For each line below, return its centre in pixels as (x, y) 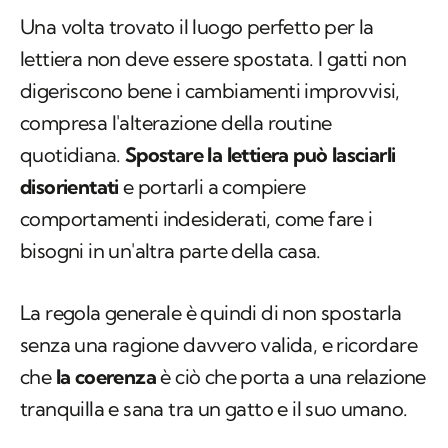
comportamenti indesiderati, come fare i (196, 219)
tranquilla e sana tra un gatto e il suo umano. (214, 409)
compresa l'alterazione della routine (176, 123)
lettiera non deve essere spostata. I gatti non (213, 59)
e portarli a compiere (212, 187)
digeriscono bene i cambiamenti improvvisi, (210, 91)
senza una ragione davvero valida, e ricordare (218, 345)
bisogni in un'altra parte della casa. (170, 251)
